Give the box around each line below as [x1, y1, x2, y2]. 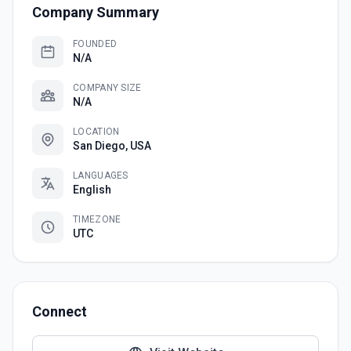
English [73, 183, 111, 196]
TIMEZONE [73, 214, 121, 225]
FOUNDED [73, 38, 118, 49]
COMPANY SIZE [73, 82, 142, 93]
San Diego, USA [73, 139, 151, 152]
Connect [32, 303, 87, 320]
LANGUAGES [73, 170, 128, 181]
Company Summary [32, 4, 159, 20]
